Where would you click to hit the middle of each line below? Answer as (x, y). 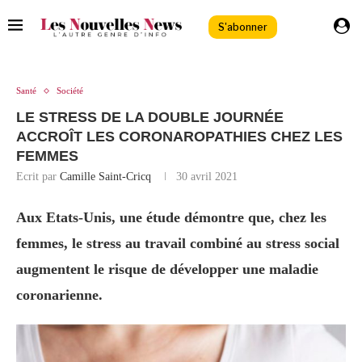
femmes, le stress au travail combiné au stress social (178, 244)
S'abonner (243, 27)
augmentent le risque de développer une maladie (167, 269)
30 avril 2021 (207, 177)
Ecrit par (38, 177)
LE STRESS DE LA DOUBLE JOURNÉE (150, 118)
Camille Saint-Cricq (105, 177)
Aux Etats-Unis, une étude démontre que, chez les (171, 218)
